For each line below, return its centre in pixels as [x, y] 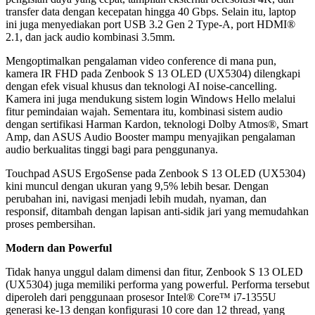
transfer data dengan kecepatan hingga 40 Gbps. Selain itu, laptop [151, 11]
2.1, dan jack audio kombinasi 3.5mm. [90, 37]
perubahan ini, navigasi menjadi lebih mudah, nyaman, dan [136, 198]
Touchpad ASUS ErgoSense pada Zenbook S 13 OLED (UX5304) [155, 173]
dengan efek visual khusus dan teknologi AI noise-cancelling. [141, 86]
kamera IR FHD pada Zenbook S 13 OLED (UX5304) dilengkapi [153, 73]
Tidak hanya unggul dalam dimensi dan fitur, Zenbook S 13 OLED [154, 271]
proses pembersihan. [51, 224]
